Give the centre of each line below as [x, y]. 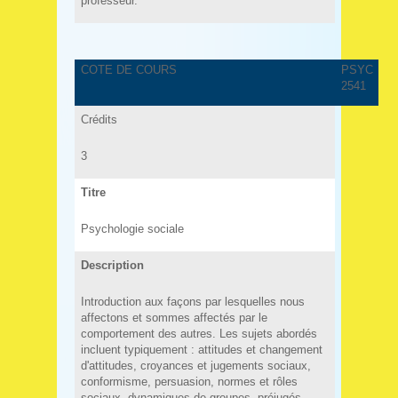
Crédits [99, 119]
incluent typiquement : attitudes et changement [201, 349]
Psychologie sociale [132, 228]
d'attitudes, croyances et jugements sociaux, [195, 365]
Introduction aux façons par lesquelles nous [192, 301]
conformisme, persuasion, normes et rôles [189, 381]
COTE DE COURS [128, 70]
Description [112, 265]
